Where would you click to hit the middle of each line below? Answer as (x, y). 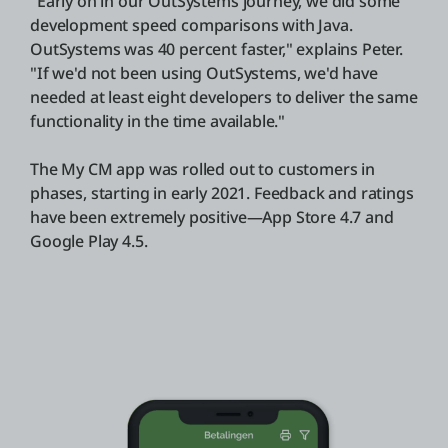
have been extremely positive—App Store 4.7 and (212, 217)
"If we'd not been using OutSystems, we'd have (204, 73)
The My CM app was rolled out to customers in (202, 169)
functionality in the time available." (158, 121)
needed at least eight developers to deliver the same (224, 97)
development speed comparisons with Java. (191, 25)
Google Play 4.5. (89, 241)
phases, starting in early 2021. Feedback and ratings (222, 193)
